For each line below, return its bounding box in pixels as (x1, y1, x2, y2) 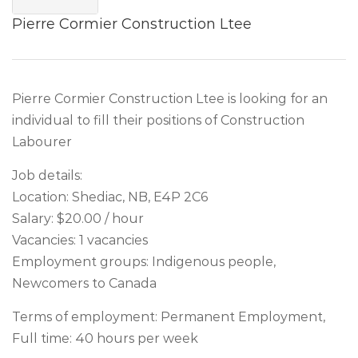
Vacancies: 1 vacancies (12, 233, 148, 248)
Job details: (12, 168, 82, 183)
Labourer (12, 134, 72, 149)
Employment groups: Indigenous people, (12, 254, 276, 269)
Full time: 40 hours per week (12, 331, 198, 346)
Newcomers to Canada (12, 276, 157, 291)
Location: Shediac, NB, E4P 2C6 (12, 189, 208, 205)
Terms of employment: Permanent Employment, (12, 309, 325, 324)
